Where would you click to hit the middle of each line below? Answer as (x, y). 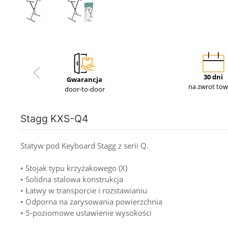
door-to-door (84, 89)
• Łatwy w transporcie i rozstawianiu (84, 191)
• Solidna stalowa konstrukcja (72, 179)
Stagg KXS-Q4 (54, 118)
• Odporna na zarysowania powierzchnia (91, 202)
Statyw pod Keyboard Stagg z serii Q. (84, 146)
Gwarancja (85, 79)
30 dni (213, 77)
